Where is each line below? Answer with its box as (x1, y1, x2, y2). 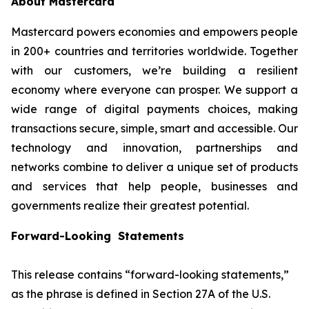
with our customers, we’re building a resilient (11, 63, 298, 78)
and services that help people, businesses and (11, 179, 298, 194)
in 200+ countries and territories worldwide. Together (11, 44, 298, 59)
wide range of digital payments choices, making (11, 102, 298, 117)
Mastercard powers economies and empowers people (11, 25, 298, 39)
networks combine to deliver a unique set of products (11, 160, 298, 175)
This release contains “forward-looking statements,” (11, 268, 289, 282)
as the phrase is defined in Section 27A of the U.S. (11, 287, 270, 301)
